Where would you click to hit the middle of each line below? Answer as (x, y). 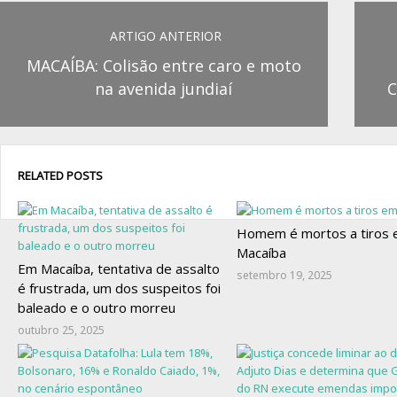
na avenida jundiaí (164, 89)
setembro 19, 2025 (284, 275)
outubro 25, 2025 (62, 330)
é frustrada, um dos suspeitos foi (120, 288)
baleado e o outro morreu (97, 307)
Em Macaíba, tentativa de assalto (119, 268)
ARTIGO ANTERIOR (163, 36)
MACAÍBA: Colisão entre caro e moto (163, 66)
